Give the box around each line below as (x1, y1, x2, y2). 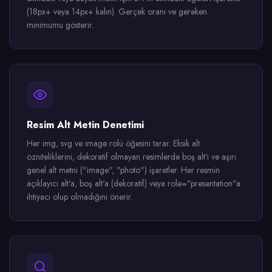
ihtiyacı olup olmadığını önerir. (27, 191, 132, 203)
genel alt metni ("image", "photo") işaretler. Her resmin (27, 164, 220, 176)
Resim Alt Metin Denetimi (27, 118, 144, 132)
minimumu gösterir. (27, 19, 93, 31)
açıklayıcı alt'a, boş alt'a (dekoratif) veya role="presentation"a (27, 177, 240, 189)
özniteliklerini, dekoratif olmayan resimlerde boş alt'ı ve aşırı (27, 151, 236, 163)
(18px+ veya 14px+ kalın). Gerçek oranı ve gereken (27, 5, 207, 18)
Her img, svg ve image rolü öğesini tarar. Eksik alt (27, 137, 200, 149)
